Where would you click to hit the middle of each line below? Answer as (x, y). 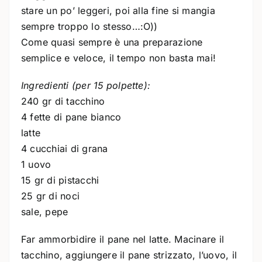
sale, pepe (45, 212)
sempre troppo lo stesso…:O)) (89, 26)
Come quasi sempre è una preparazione (112, 42)
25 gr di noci (51, 196)
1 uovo (36, 164)
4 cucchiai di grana (65, 149)
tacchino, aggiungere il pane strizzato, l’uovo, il (129, 255)
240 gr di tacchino (63, 101)
